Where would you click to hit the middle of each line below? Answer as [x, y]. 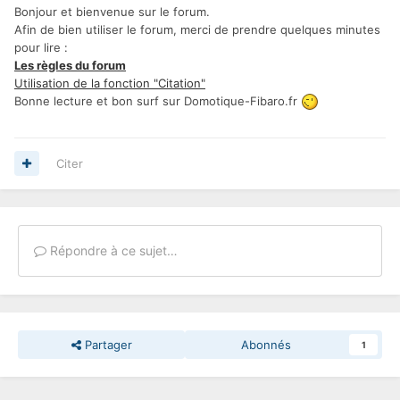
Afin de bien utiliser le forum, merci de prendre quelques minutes [197, 29]
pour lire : [41, 47]
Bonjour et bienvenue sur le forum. [112, 11]
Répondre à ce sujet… [112, 250]
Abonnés [266, 344]
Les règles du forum [70, 65]
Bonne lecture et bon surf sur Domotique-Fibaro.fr [158, 100]
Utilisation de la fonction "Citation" [110, 83]
